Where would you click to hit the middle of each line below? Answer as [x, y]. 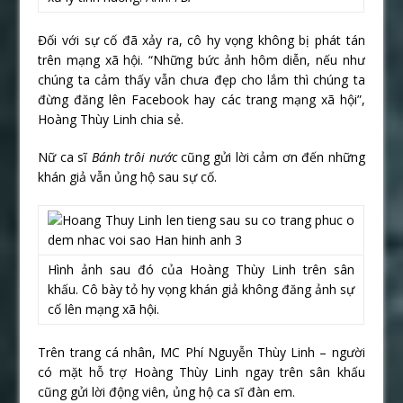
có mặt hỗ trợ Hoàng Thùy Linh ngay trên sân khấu [201, 372]
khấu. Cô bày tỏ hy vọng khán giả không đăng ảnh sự [201, 289]
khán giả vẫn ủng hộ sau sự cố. [128, 176]
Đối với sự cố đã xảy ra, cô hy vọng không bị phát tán [201, 40]
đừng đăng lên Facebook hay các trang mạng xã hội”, [201, 99]
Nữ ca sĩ [65, 157]
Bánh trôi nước [134, 157]
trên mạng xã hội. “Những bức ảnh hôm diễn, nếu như [201, 59]
